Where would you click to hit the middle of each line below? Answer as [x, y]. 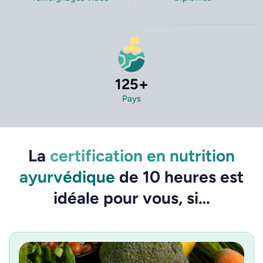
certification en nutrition [142, 156]
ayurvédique [67, 177]
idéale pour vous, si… [131, 198]
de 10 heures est [179, 177]
